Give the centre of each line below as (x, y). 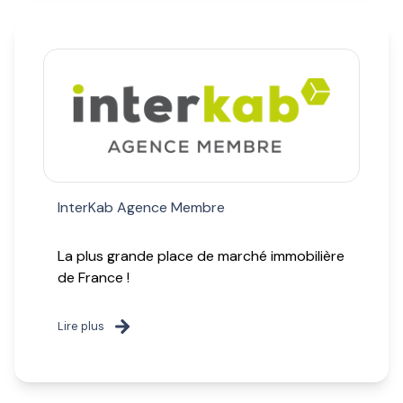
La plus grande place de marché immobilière (201, 256)
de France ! (94, 278)
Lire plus (81, 327)
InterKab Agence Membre (141, 208)
